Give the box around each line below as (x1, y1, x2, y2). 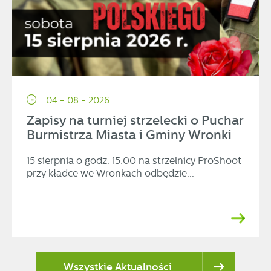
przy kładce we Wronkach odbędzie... (27, 168, 194, 180)
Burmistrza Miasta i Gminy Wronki (27, 128, 232, 143)
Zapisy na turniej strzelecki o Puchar (27, 113, 244, 128)
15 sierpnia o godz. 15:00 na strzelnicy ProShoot (27, 155, 241, 167)
